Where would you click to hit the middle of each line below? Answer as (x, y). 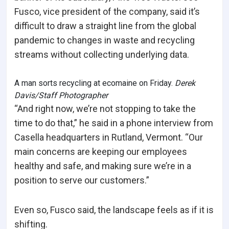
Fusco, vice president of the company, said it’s (107, 12)
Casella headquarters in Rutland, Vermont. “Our (109, 138)
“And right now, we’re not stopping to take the (105, 109)
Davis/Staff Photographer (61, 96)
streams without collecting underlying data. (102, 55)
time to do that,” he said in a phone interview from (114, 123)
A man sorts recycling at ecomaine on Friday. (95, 83)
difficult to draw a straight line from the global (105, 26)
